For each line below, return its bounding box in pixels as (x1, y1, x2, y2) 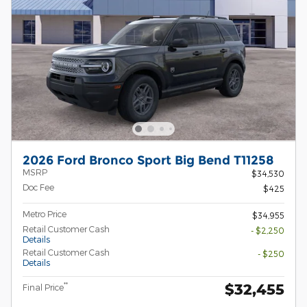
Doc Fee (23, 182, 54, 192)
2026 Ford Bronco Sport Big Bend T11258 (23, 152, 274, 167)
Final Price (23, 282, 64, 292)
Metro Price (23, 208, 66, 219)
